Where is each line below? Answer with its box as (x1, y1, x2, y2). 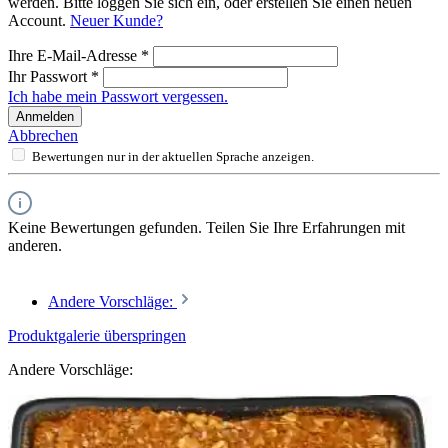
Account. (8, 12, 70, 30)
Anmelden (16, 109, 74, 125)
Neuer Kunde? (70, 12, 163, 30)
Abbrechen (8, 127, 78, 145)
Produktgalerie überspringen (8, 327, 186, 345)
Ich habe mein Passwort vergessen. (8, 88, 228, 106)
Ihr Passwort (8, 68, 91, 86)
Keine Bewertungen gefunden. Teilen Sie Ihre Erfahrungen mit (8, 219, 405, 237)
